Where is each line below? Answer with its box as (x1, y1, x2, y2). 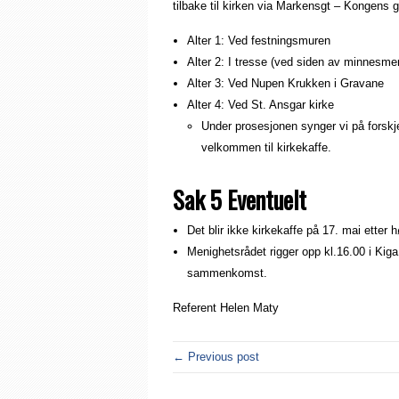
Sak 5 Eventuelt (173, 181, 306, 217)
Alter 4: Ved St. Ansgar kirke (187, 97, 334, 111)
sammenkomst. (187, 265, 267, 280)
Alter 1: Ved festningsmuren (187, 33, 330, 47)
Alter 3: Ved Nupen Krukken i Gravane (187, 76, 384, 90)
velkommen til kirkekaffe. (201, 140, 331, 154)
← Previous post (173, 349, 259, 363)
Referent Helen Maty (173, 300, 279, 314)
